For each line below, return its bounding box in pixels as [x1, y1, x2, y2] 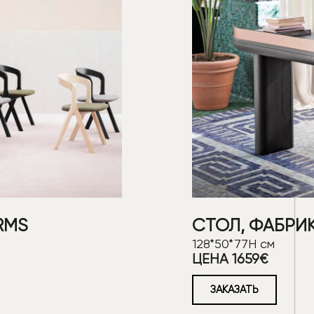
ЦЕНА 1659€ [192, 250, 268, 267]
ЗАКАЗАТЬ [210, 282, 259, 296]
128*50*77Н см [192, 235, 275, 251]
